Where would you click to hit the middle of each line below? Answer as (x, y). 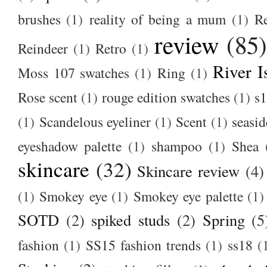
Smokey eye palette (188, 196)
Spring (223, 219)
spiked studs (131, 219)
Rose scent (48, 97)
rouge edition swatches (166, 97)
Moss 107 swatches (74, 72)
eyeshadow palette (70, 146)
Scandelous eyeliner (95, 121)
